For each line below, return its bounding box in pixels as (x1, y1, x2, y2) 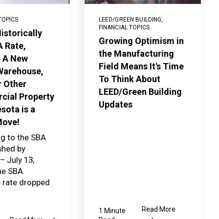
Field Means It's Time (98, 61, 184, 71)
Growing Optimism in (98, 35, 184, 46)
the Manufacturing (98, 48, 174, 59)
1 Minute (98, 206, 126, 215)
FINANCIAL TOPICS (98, 23, 150, 31)
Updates (98, 99, 132, 109)
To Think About (98, 73, 160, 84)
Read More (142, 205, 176, 213)
